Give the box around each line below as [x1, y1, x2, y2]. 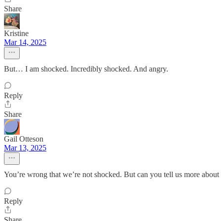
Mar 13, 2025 [4, 144, 46, 152]
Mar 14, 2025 [4, 38, 46, 46]
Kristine [4, 29, 29, 37]
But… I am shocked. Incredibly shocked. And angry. [4, 65, 168, 73]
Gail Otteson [4, 135, 43, 143]
